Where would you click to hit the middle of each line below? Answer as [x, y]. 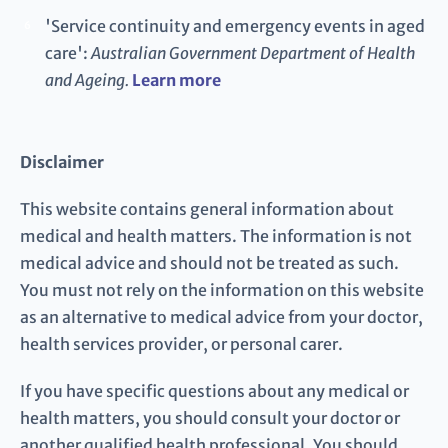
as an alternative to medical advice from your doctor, [221, 317]
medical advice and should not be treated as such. [209, 263]
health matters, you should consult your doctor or [210, 418]
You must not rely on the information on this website [222, 290]
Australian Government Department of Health [253, 53]
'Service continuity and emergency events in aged [235, 26]
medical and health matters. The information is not [216, 236]
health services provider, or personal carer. [181, 344]
